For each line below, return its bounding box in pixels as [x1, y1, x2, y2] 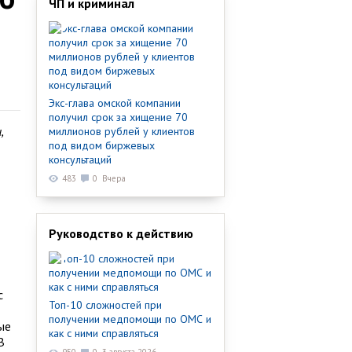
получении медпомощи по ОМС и [49, 312, 211, 327]
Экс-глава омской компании [49, 96, 181, 110]
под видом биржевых [49, 138, 155, 152]
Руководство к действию [49, 225, 193, 242]
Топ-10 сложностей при [49, 298, 162, 313]
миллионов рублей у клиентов [49, 124, 195, 138]
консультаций [49, 152, 112, 167]
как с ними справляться [49, 326, 159, 341]
